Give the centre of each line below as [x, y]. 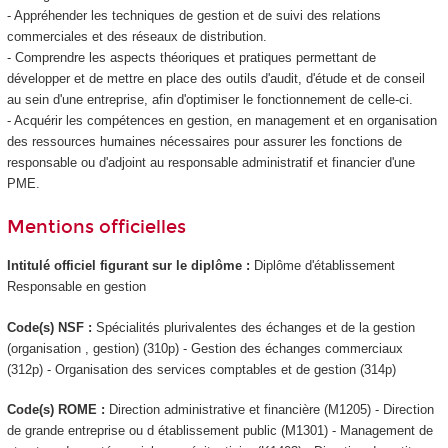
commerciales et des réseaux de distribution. [136, 37]
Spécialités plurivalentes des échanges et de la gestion [255, 327]
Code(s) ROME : [57, 410]
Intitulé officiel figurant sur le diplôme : [130, 266]
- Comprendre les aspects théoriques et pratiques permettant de [191, 58]
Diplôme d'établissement [324, 266]
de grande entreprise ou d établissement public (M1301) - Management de [219, 431]
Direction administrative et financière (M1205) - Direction [271, 410]
